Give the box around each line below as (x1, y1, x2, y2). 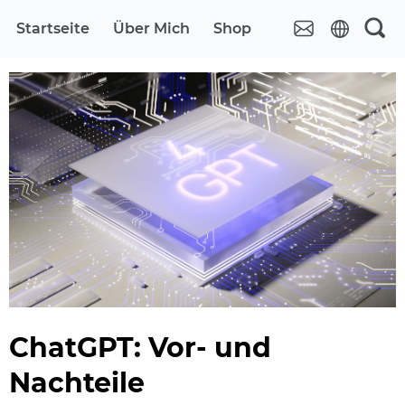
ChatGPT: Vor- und (8, 330, 271, 364)
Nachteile (8, 365, 145, 400)
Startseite (15, 20, 89, 37)
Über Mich (112, 20, 190, 37)
